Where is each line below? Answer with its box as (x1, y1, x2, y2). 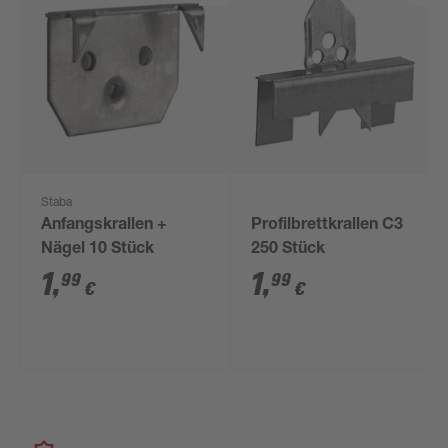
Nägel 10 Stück (41, 242, 155, 258)
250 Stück (251, 242, 326, 258)
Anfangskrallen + (41, 218, 168, 234)
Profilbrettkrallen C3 (251, 218, 404, 234)
